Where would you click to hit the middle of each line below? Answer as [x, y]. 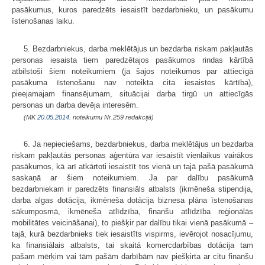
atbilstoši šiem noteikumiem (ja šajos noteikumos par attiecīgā [132, 71]
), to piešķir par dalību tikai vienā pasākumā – [174, 222]
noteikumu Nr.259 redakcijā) [112, 117]
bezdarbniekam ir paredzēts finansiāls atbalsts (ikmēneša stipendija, [132, 189]
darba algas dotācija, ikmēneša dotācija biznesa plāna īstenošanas [132, 200]
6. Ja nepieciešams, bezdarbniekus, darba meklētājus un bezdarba [138, 144]
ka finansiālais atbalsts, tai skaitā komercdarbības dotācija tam [132, 245]
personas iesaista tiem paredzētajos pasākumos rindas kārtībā [132, 60]
